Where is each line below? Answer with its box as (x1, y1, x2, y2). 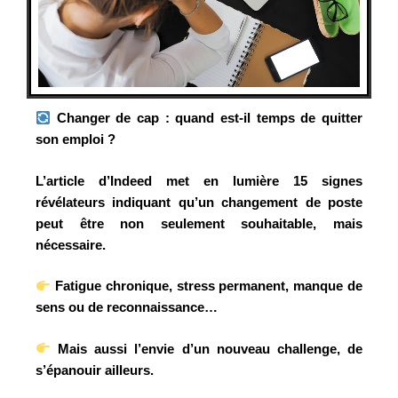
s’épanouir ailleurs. (36, 362, 154, 378)
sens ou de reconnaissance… (36, 299, 218, 315)
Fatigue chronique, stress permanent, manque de (51, 278, 362, 294)
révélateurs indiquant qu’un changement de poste (36, 194, 362, 210)
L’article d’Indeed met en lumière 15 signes (36, 172, 362, 188)
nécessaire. (36, 236, 106, 252)
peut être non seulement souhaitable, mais (36, 215, 362, 231)
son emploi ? (36, 131, 115, 147)
